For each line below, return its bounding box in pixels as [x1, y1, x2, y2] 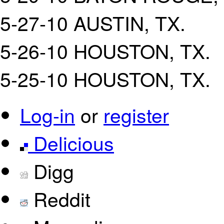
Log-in [20, 100, 75, 128]
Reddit [28, 184, 90, 212]
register [103, 100, 169, 128]
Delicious [28, 128, 114, 156]
